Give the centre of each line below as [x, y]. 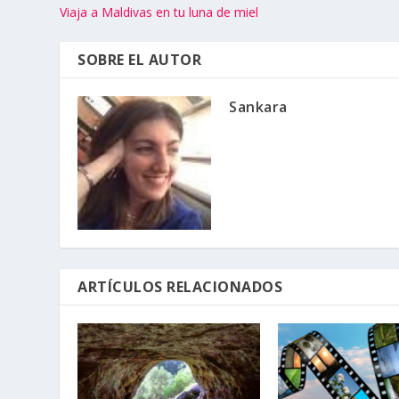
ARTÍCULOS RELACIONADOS [180, 286]
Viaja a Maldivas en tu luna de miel [159, 12]
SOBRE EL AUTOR [140, 59]
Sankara [258, 106]
